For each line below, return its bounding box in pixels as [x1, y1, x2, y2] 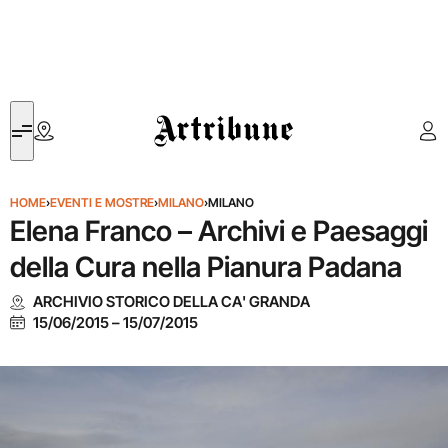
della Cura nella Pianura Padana [10, 250, 402, 284]
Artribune [154, 103, 213, 122]
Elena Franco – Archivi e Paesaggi [10, 214, 428, 248]
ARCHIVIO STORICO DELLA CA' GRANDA [32, 292, 310, 311]
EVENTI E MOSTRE [50, 195, 154, 210]
